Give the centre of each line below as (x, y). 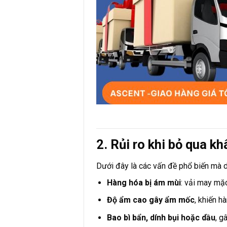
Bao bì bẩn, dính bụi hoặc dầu (161, 217)
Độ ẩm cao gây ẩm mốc (150, 200)
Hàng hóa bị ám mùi (144, 182)
